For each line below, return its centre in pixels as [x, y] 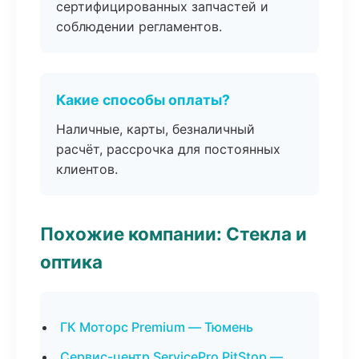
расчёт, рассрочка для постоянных [168, 149]
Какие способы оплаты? [143, 100]
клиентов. [87, 169]
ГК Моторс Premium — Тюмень [157, 327]
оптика [71, 262]
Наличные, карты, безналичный [155, 129]
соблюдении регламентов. [139, 26]
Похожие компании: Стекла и [173, 234]
